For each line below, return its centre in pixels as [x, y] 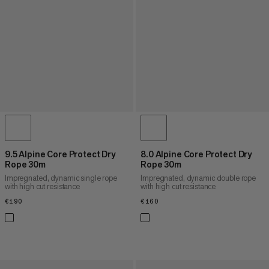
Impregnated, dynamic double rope [198, 178]
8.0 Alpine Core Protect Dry [196, 154]
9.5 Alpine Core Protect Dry [60, 154]
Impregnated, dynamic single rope [61, 178]
